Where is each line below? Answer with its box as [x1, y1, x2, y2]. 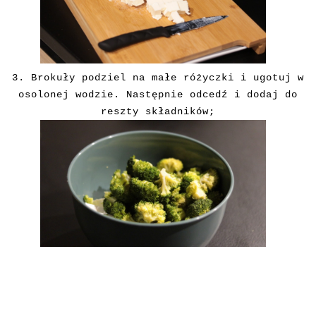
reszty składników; [101, 106, 215, 118]
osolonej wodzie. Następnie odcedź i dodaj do [18, 89, 298, 101]
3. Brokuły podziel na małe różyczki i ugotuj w [12, 72, 304, 84]
